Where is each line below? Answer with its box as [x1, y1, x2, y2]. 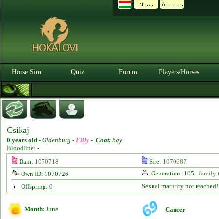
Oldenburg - [42, 136, 76, 144]
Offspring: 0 [21, 183, 53, 190]
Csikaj [7, 125, 29, 135]
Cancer [165, 206, 185, 213]
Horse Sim [12, 68, 41, 76]
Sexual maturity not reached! [141, 182, 218, 190]
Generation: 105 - [149, 170, 199, 177]
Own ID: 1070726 [19, 170, 68, 177]
